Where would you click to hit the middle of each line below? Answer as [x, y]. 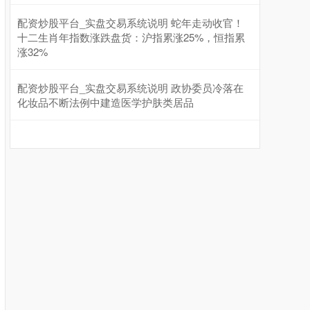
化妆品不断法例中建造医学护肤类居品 [106, 102]
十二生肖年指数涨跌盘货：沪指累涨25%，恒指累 [131, 37]
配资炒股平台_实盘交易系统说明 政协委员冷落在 [130, 88]
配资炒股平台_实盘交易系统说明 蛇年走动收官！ [130, 23]
